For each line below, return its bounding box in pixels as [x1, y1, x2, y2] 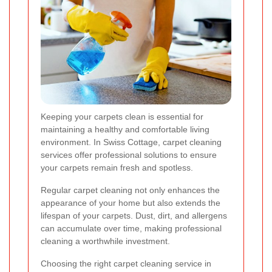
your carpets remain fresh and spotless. [41, 163, 193, 173]
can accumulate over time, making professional [41, 223, 222, 234]
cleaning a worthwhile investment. [41, 236, 170, 246]
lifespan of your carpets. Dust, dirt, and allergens [41, 211, 227, 221]
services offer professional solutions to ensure [41, 150, 217, 160]
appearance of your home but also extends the [41, 198, 220, 208]
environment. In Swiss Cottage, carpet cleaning [41, 137, 222, 148]
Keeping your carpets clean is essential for [41, 112, 203, 122]
